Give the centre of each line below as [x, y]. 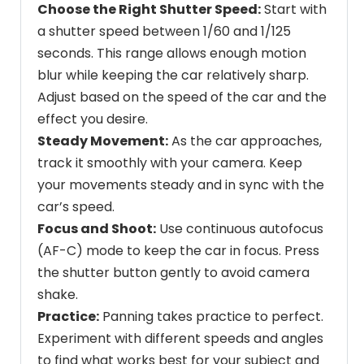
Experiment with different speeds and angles [180, 338]
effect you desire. [93, 119]
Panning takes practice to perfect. [211, 316]
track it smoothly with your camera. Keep [170, 162]
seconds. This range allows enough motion [172, 53]
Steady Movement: [103, 141]
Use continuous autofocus [240, 228]
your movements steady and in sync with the [181, 184]
